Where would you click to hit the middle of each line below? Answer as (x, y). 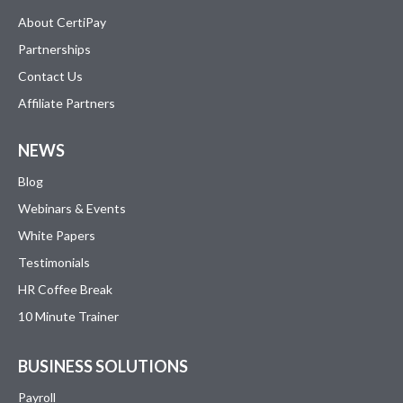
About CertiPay (62, 22)
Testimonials (54, 262)
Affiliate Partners (67, 103)
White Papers (57, 235)
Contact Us (50, 76)
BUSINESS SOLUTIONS (103, 366)
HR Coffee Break (65, 289)
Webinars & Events (72, 208)
